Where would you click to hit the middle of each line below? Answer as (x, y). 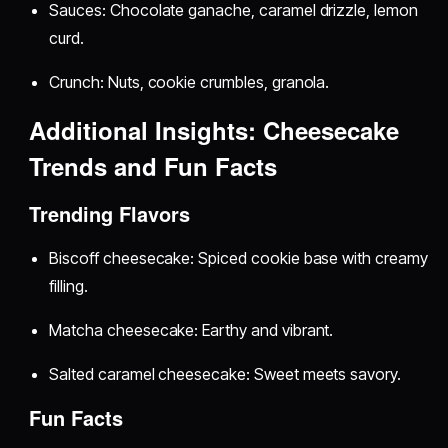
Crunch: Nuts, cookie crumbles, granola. (189, 81)
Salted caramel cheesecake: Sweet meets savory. (225, 373)
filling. (68, 285)
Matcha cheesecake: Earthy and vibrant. (191, 329)
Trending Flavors (110, 213)
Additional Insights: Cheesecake (214, 129)
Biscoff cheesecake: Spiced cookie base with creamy (238, 257)
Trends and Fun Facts (153, 165)
